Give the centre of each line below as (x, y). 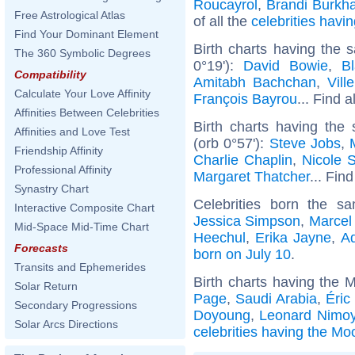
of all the (222, 21)
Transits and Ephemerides (80, 267)
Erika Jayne (294, 237)
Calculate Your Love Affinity (82, 94)
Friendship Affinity (59, 151)
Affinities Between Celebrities (87, 113)
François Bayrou (245, 99)
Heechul (219, 237)
